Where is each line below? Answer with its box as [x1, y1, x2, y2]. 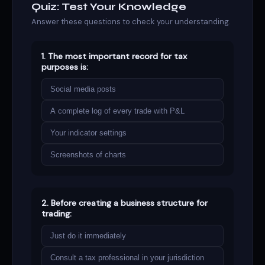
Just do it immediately [50, 231, 126, 240]
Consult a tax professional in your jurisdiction [50, 253, 204, 262]
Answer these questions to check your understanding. [31, 17, 231, 27]
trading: [41, 208, 72, 219]
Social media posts [50, 85, 116, 93]
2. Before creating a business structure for [41, 198, 208, 208]
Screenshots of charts [50, 150, 126, 159]
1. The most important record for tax [41, 51, 187, 62]
